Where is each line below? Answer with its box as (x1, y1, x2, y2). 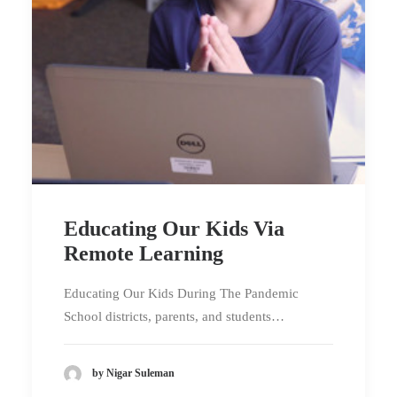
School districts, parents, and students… (64, 309, 284, 323)
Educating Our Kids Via (64, 217, 284, 240)
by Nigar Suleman (92, 367, 175, 380)
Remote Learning (64, 242, 223, 265)
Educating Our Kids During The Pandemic (64, 286, 299, 300)
